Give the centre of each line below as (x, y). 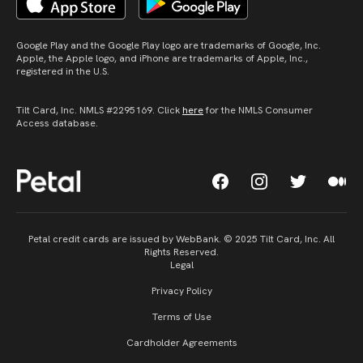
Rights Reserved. (181, 252)
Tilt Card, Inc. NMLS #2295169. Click (99, 110)
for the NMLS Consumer (258, 110)
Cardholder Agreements (181, 342)
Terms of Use (181, 316)
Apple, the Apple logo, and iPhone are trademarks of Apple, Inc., (162, 58)
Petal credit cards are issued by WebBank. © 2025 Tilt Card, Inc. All (181, 239)
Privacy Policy (181, 290)
